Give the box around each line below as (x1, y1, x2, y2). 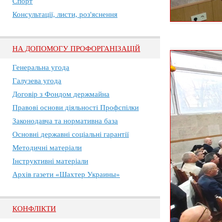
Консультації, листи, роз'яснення (12, 10, 117, 18)
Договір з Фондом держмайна (12, 90, 110, 98)
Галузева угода (12, 77, 61, 85)
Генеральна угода (12, 63, 69, 71)
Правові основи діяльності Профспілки (12, 104, 139, 111)
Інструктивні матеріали (12, 157, 88, 165)
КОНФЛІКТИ (12, 205, 56, 213)
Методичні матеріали (12, 144, 82, 152)
